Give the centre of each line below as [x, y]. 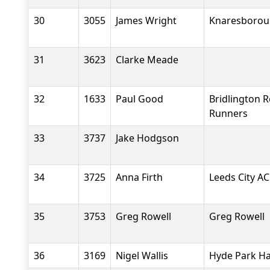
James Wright [146, 20]
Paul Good [140, 99]
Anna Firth [139, 177]
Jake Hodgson [147, 138]
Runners [228, 113]
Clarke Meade [147, 60]
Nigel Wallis [142, 256]
